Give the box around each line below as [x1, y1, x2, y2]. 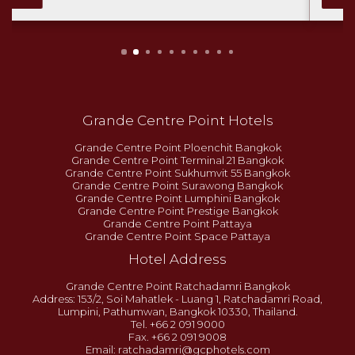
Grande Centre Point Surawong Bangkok [72, 179, 283, 193]
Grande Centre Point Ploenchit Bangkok [74, 141, 281, 155]
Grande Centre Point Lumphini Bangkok [75, 192, 280, 205]
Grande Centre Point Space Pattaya [85, 230, 270, 243]
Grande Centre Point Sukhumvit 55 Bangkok [65, 166, 290, 180]
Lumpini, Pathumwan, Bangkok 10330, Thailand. [57, 305, 298, 319]
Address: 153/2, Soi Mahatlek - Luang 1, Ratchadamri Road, [32, 292, 323, 306]
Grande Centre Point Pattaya [103, 217, 252, 231]
